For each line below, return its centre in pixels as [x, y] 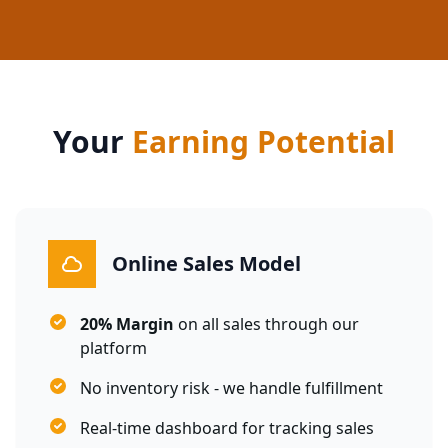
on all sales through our [266, 324]
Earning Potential [263, 141]
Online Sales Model [206, 263]
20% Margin [127, 324]
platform [113, 348]
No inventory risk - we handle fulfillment [231, 388]
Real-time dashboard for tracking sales [227, 428]
